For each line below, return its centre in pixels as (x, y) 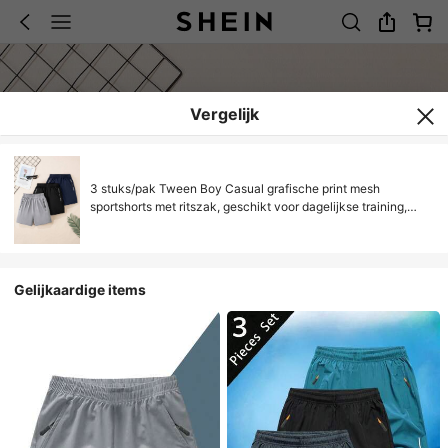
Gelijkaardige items (80, 289)
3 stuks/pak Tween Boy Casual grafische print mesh (234, 188)
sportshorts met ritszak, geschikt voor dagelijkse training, (248, 206)
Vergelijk (224, 114)
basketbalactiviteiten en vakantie (183, 224)
